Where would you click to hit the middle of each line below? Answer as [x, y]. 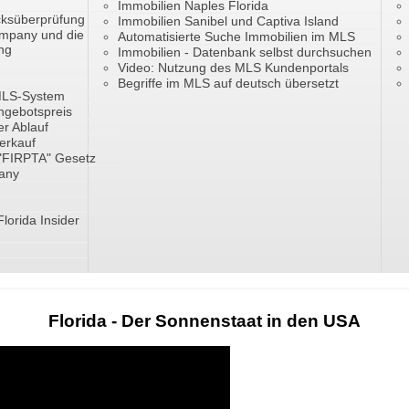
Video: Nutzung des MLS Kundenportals [233, 68]
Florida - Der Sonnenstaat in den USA [204, 321]
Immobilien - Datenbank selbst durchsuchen [245, 52]
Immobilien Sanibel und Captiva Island [228, 21]
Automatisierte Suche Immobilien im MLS [236, 37]
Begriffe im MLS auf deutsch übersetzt [228, 84]
